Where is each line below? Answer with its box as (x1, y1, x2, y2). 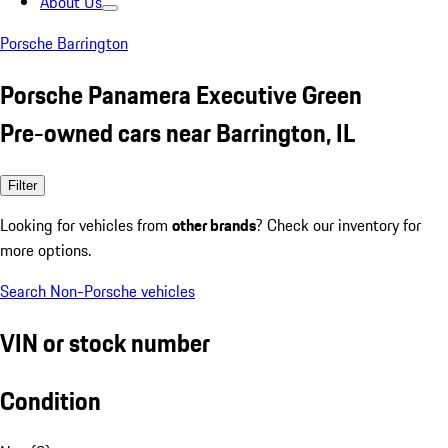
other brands (172, 212, 256, 237)
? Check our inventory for (256, 212, 421, 237)
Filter (8, 177, 37, 193)
